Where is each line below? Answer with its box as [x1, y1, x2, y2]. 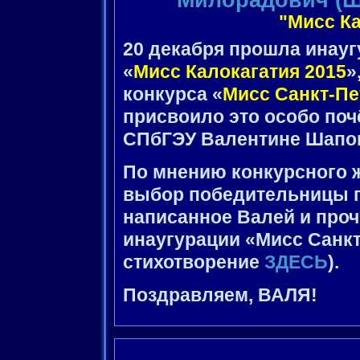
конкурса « [123, 84, 223, 105]
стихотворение [123, 252, 264, 273]
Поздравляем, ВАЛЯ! [123, 285, 317, 306]
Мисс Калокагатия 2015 [133, 62, 346, 83]
